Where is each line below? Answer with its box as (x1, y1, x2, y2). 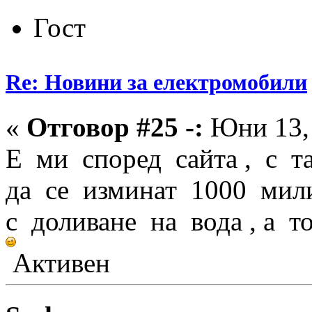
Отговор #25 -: (26, 111, 203, 142)
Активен (6, 247, 110, 278)
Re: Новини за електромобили (6, 70, 307, 95)
